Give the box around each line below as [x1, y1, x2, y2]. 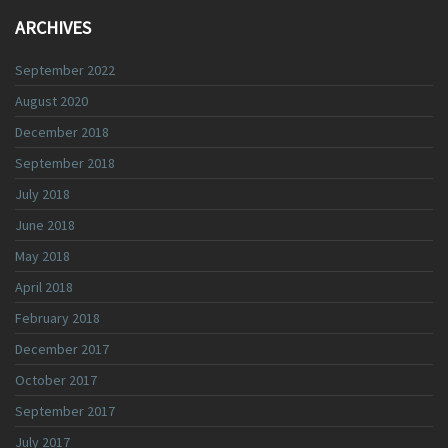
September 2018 [15, 154, 115, 172]
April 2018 [15, 278, 73, 296]
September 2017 [15, 402, 115, 420]
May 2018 [15, 247, 70, 265]
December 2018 [15, 123, 109, 141]
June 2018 [15, 216, 75, 234]
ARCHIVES [15, 16, 91, 39]
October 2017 [15, 371, 97, 389]
